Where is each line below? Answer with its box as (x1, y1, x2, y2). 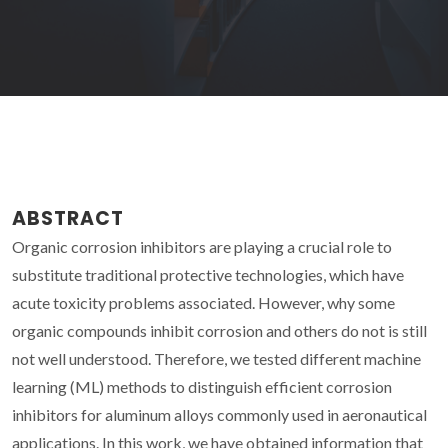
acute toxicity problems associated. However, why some (12, 292, 395, 312)
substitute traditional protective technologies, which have (12, 264, 404, 284)
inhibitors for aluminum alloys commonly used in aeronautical (12, 404, 427, 424)
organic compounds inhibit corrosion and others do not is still (12, 320, 427, 340)
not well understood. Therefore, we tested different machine (12, 348, 421, 368)
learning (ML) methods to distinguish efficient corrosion (12, 376, 392, 396)
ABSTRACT (12, 204, 124, 232)
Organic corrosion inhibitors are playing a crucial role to (12, 236, 392, 256)
